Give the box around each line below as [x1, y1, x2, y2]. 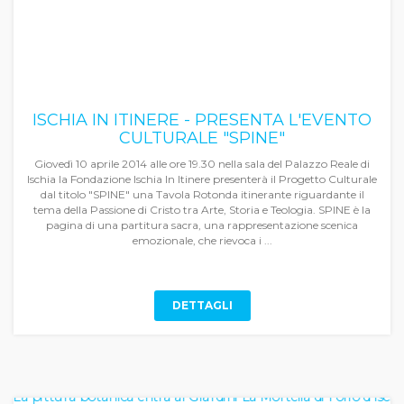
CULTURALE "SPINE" [119, 128, 285, 148]
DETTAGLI [171, 298, 233, 312]
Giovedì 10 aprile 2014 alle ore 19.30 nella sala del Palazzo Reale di [34, 157, 370, 170]
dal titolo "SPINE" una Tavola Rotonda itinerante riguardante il [40, 188, 364, 201]
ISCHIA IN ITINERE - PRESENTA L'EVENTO [32, 110, 372, 130]
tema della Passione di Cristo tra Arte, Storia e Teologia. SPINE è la [33, 203, 371, 216]
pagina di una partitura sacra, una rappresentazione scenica [46, 218, 358, 232]
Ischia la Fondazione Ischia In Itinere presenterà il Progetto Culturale [27, 172, 377, 186]
